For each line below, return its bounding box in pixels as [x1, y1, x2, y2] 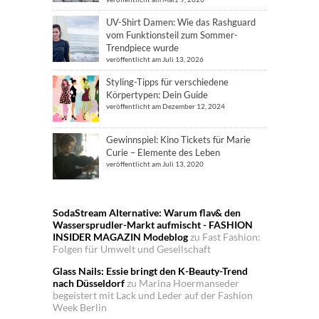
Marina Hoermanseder [139, 276, 239, 289]
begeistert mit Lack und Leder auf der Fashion [53, 288, 253, 301]
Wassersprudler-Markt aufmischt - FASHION [53, 218, 253, 231]
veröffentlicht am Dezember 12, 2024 [106, 101, 225, 110]
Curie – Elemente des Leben [106, 146, 220, 158]
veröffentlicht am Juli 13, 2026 [106, 54, 204, 63]
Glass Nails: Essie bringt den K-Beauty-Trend [53, 264, 248, 277]
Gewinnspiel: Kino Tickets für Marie [106, 133, 251, 145]
